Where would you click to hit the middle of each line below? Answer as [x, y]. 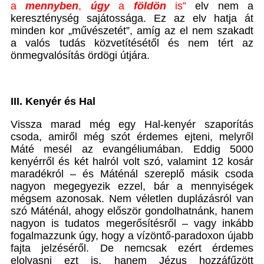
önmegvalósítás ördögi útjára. [80, 56]
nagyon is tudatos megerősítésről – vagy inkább [132, 224]
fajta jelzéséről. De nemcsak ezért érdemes [132, 248]
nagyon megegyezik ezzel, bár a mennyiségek [132, 187]
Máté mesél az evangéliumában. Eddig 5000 [132, 149]
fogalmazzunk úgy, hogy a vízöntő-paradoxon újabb [132, 236]
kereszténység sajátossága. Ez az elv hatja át [132, 19]
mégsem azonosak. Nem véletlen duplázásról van [132, 199]
